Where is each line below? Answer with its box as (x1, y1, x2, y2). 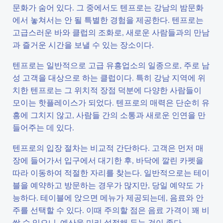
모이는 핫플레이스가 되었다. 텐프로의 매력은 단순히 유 (12, 97, 210, 108)
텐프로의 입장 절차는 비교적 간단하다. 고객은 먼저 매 (12, 142, 204, 153)
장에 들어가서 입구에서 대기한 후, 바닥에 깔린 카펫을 (12, 155, 204, 165)
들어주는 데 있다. (12, 122, 74, 132)
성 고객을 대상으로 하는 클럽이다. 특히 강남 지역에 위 (12, 72, 206, 83)
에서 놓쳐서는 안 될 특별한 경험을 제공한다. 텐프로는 (12, 14, 204, 25)
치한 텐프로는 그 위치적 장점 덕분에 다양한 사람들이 (12, 85, 202, 95)
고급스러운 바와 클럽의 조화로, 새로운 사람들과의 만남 (12, 27, 210, 37)
